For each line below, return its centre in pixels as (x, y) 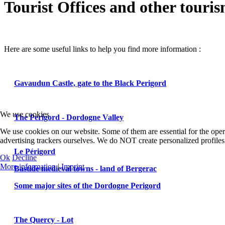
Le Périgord (35, 151)
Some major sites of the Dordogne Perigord (87, 185)
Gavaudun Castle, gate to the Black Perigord (90, 83)
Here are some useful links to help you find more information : (102, 49)
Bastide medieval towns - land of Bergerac (85, 168)
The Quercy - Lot (44, 219)
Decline (24, 157)
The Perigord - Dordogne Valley (69, 117)
